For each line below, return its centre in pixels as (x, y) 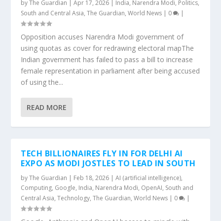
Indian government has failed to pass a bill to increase (107, 59)
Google (65, 188)
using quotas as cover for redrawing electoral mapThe (108, 48)
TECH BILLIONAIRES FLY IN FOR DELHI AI (102, 153)
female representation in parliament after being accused (110, 71)
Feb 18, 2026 (92, 178)
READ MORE (47, 107)
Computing (37, 188)
